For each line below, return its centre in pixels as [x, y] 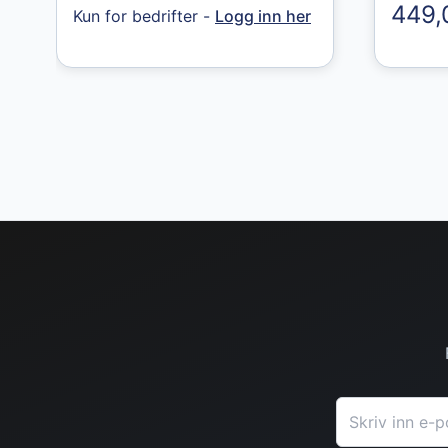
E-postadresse [390, 408]
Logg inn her [263, 15]
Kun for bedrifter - [144, 15]
